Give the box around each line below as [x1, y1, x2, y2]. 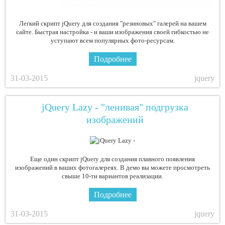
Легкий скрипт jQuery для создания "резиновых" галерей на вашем [19, 20, 206, 28]
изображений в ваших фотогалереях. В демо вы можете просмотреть [15, 164, 210, 172]
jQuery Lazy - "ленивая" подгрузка [42, 101, 188, 113]
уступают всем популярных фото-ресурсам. [50, 37, 175, 45]
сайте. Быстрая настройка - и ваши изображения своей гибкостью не [16, 28, 209, 36]
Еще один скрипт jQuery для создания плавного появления [30, 155, 195, 163]
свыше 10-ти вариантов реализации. [62, 172, 163, 180]
